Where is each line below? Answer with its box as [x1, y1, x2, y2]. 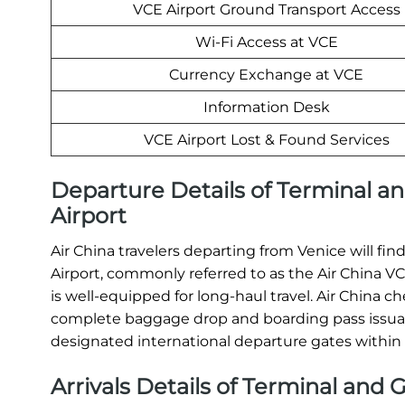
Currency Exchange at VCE [169, 66, 363, 84]
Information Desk [202, 99, 330, 117]
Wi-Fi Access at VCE [194, 33, 338, 52]
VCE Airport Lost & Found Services [143, 131, 390, 149]
